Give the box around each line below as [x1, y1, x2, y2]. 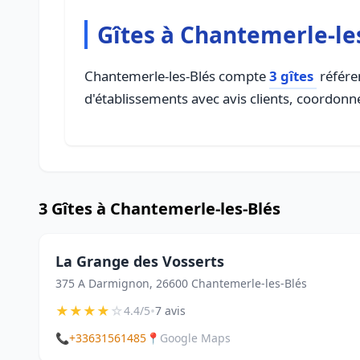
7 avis [155, 303, 186, 318]
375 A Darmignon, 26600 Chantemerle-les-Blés [55, 276, 307, 291]
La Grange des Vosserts [55, 252, 224, 271]
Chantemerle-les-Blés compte [84, 67, 269, 85]
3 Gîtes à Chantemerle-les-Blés [39, 198, 280, 219]
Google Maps [160, 330, 231, 346]
